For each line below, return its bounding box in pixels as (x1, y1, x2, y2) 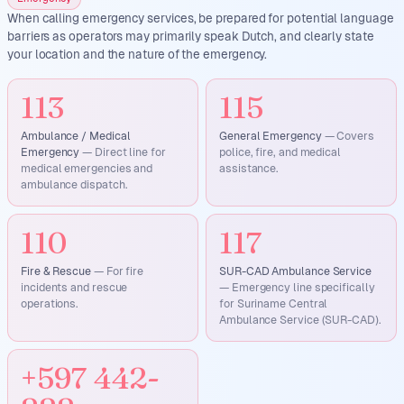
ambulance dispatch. (21, 178, 128, 191)
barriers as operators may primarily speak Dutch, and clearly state (7, 30, 374, 43)
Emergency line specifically (231, 280, 375, 294)
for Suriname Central (219, 297, 328, 310)
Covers (336, 129, 374, 142)
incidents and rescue (21, 280, 128, 294)
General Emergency (219, 129, 322, 142)
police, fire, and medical (219, 145, 341, 159)
